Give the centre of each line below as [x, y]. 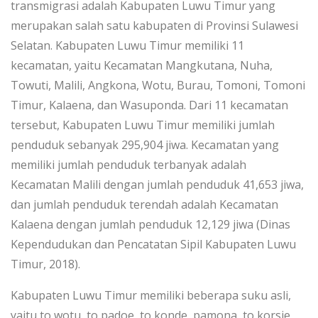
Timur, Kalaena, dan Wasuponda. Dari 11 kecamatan [149, 105]
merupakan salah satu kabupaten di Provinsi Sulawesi [154, 26]
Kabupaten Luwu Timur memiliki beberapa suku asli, [151, 295]
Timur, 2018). [45, 264]
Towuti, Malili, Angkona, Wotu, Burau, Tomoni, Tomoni [158, 85]
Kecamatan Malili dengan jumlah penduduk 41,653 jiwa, [157, 185]
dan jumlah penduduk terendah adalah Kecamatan [144, 204]
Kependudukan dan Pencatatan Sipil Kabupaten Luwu [153, 244]
